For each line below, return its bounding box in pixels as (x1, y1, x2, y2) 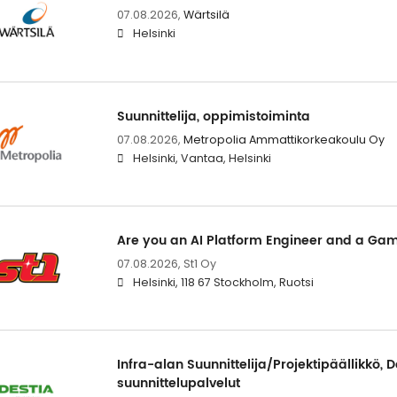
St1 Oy (183, 255, 216, 271)
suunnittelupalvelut (116, 372, 240, 393)
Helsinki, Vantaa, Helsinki (132, 150, 271, 166)
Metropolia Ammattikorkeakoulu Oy (183, 131, 385, 147)
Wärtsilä (183, 7, 230, 23)
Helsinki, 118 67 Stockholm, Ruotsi (132, 274, 314, 290)
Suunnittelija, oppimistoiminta (116, 105, 310, 127)
